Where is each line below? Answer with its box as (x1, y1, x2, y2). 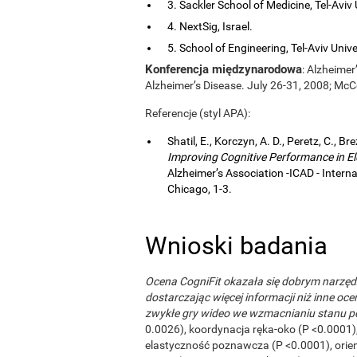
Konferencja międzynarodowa (145, 61, 302, 76)
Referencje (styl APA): (145, 106, 250, 120)
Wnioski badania (145, 230, 328, 261)
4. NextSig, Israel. (167, 19, 253, 33)
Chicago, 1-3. (167, 182, 232, 195)
